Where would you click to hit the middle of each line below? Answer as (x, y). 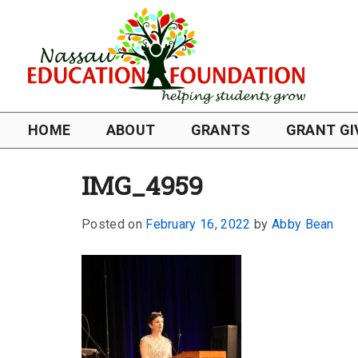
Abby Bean (302, 224)
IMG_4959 (143, 185)
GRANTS (221, 130)
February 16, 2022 (198, 224)
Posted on (114, 224)
